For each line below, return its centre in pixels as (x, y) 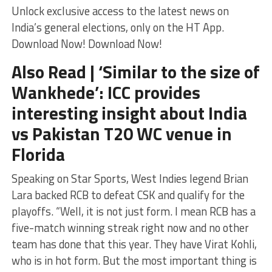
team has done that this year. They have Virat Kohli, (134, 244)
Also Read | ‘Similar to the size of (135, 72)
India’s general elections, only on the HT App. (117, 27)
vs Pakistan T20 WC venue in (121, 134)
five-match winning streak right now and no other (130, 228)
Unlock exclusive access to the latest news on (120, 11)
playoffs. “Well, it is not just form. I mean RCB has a (133, 211)
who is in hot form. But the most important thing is (134, 260)
